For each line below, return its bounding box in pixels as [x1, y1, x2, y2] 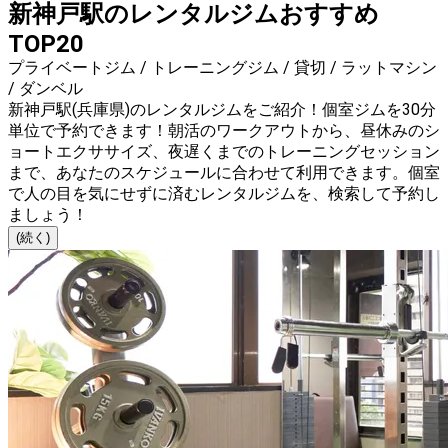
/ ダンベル [8, 79, 83, 99]
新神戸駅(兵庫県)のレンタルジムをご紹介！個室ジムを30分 [8, 100, 436, 120]
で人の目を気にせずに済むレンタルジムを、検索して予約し [8, 184, 440, 204]
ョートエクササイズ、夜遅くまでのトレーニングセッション [8, 142, 440, 162]
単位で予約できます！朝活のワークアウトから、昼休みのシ [8, 121, 440, 141]
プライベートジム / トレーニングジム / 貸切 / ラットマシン [8, 58, 437, 78]
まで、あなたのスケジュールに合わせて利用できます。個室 [8, 163, 440, 183]
